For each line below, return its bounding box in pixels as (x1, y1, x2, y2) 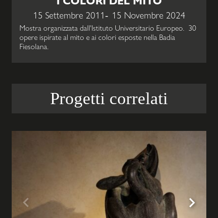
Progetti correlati (50, 89, 168, 108)
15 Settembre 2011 (33, 10, 105, 21)
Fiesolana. (19, 42, 49, 52)
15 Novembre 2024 (111, 10, 185, 21)
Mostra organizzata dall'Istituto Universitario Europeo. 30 (19, 23, 196, 33)
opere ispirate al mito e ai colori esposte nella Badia (19, 33, 175, 42)
